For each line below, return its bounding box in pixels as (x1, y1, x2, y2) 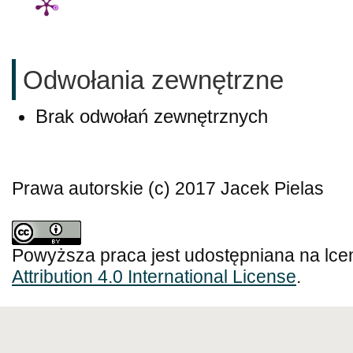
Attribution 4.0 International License (12, 266, 296, 287)
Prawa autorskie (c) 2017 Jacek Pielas (12, 178, 324, 199)
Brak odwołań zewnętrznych (35, 105, 268, 127)
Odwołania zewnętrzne (23, 65, 284, 95)
